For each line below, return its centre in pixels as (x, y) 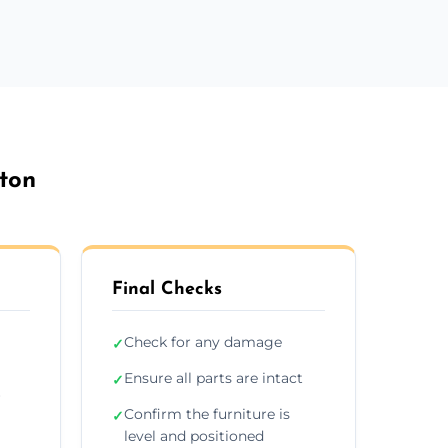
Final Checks (167, 289)
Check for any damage (203, 341)
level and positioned (194, 435)
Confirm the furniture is (207, 413)
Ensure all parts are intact (213, 377)
